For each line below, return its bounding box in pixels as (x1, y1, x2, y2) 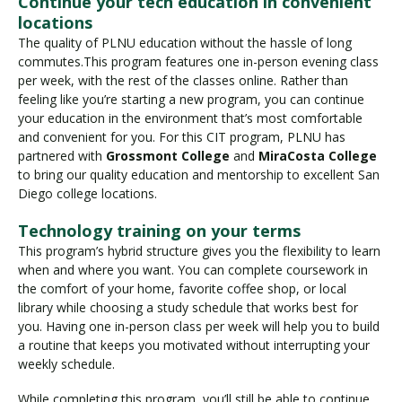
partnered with (18, 147, 106, 165)
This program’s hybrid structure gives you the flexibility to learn (18, 242, 380, 260)
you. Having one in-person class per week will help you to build (18, 318, 380, 336)
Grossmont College (106, 147, 233, 165)
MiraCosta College (258, 147, 377, 165)
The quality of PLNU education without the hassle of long (18, 34, 352, 52)
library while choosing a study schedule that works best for (18, 299, 358, 317)
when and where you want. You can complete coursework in (18, 261, 368, 279)
